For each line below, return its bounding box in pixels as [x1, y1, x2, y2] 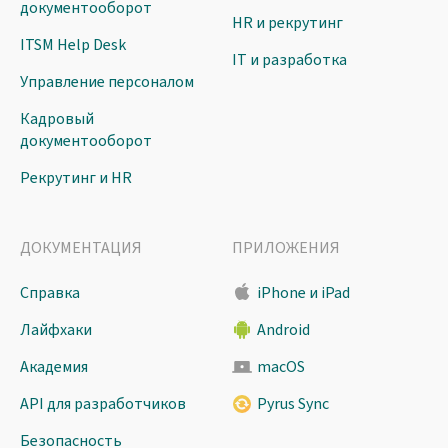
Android [256, 319, 310, 342]
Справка [20, 282, 80, 305]
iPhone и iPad [256, 282, 350, 305]
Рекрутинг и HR [20, 167, 132, 190]
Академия [20, 356, 88, 379]
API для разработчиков [20, 393, 186, 416]
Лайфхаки [20, 319, 92, 342]
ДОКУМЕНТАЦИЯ [20, 237, 142, 260]
